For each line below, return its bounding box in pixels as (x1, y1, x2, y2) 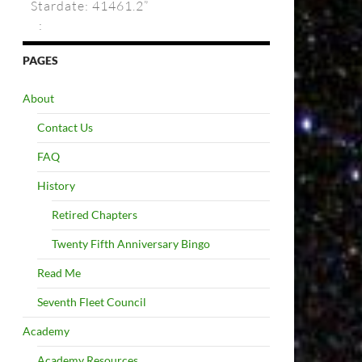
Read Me (37, 266, 81, 280)
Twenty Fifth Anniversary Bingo (52, 237, 210, 250)
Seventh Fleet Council (37, 295, 146, 309)
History (37, 179, 75, 192)
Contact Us (37, 120, 93, 134)
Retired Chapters (52, 208, 137, 221)
